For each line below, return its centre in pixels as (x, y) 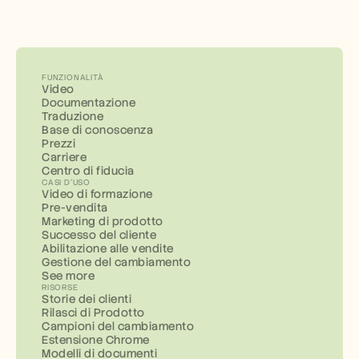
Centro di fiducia (88, 171)
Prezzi (58, 143)
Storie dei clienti (87, 299)
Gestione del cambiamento (116, 262)
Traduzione (73, 116)
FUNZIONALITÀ (73, 77)
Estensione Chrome (96, 340)
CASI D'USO (66, 182)
